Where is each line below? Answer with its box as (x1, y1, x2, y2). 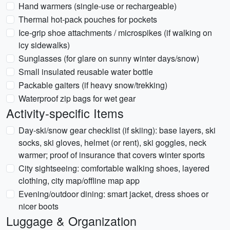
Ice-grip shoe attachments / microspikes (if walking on (18, 27, 212, 39)
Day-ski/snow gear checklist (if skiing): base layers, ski (18, 124, 216, 136)
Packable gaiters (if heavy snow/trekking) (18, 79, 167, 91)
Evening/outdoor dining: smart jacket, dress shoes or (18, 188, 208, 200)
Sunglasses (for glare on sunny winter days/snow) (18, 52, 199, 64)
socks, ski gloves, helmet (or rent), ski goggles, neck (18, 137, 206, 148)
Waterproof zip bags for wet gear (18, 92, 136, 104)
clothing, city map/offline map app (18, 175, 140, 186)
